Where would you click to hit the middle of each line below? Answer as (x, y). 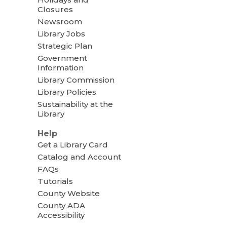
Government (62, 58)
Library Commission (76, 80)
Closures (55, 9)
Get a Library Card (72, 145)
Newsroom (60, 21)
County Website (68, 194)
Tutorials (55, 181)
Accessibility (61, 215)
